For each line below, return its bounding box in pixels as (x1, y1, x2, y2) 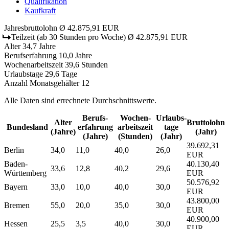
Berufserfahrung (4, 51, 57, 60)
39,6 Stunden (65, 60, 108, 69)
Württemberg (4, 168, 47, 177)
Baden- (4, 159, 28, 168)
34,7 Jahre (22, 41, 56, 51)
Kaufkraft (25, 6, 56, 15)
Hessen (4, 219, 28, 228)
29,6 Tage (45, 69, 77, 78)
